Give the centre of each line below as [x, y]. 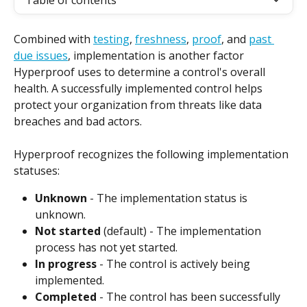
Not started [68, 231]
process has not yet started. [106, 247]
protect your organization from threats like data [139, 105]
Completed [66, 297]
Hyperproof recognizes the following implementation [152, 154]
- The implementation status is [169, 198]
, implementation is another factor [157, 56]
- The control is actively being [175, 264]
